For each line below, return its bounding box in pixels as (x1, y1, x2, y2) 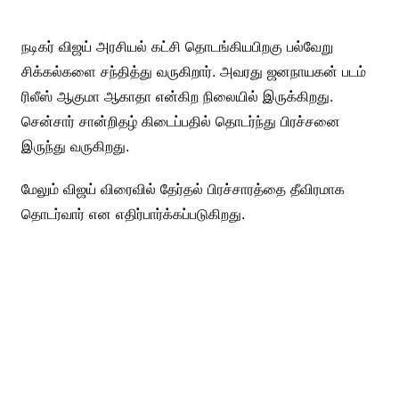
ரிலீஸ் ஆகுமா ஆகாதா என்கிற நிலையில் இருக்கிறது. (20, 86, 333, 105)
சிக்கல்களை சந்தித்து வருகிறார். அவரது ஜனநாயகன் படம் (20, 61, 366, 80)
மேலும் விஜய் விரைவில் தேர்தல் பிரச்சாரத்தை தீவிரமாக (20, 179, 345, 198)
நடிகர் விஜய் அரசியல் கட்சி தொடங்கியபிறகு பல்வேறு (20, 37, 333, 55)
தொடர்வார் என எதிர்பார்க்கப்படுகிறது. (20, 204, 245, 223)
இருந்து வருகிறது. (20, 136, 129, 155)
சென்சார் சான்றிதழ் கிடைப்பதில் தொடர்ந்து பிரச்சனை (20, 111, 340, 130)
